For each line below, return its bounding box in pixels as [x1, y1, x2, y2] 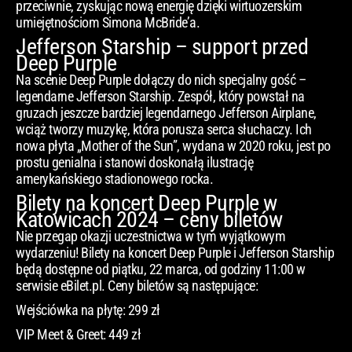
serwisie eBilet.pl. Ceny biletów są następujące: [16, 277, 258, 295]
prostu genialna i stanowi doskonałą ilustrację [16, 154, 253, 171]
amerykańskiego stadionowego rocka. [16, 170, 213, 188]
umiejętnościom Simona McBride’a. [16, 14, 200, 31]
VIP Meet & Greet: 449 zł [16, 326, 141, 343]
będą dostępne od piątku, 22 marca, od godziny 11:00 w [16, 261, 306, 278]
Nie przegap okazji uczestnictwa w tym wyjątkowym [16, 228, 285, 245]
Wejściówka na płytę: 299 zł [16, 302, 160, 319]
